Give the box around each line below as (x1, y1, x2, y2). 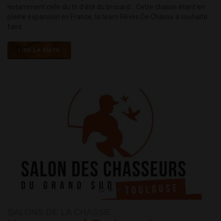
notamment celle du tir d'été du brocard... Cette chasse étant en (7, 3, 205, 11)
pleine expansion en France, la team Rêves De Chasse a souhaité (7, 13, 208, 21)
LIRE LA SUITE (18, 47, 60, 53)
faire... (7, 23, 27, 31)
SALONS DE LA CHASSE (7, 207, 110, 218)
